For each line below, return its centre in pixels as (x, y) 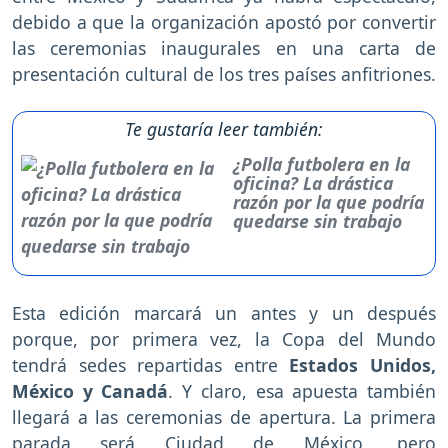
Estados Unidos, (363, 364)
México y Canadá (90, 390)
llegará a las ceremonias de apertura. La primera (224, 416)
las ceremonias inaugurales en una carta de (224, 47)
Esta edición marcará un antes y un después (224, 312)
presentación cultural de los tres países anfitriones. (224, 73)
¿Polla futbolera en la (321, 163)
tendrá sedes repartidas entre (151, 364)
